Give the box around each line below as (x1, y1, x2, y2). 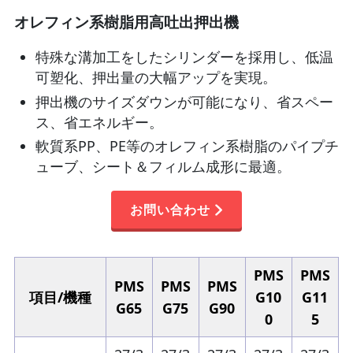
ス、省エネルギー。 (35, 112, 163, 132)
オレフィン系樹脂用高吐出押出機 (13, 11, 239, 32)
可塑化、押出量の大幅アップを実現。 (35, 68, 277, 87)
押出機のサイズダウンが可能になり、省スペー (35, 91, 333, 111)
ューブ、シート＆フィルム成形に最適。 (35, 157, 291, 176)
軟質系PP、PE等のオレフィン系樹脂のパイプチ (35, 136, 339, 156)
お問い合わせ (130, 201, 211, 219)
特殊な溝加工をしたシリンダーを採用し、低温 (35, 47, 333, 67)
